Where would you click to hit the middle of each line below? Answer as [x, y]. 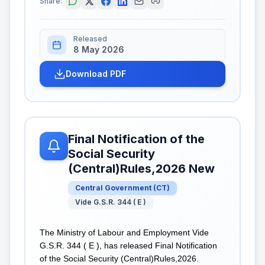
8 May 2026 [99, 49]
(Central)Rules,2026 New [141, 169]
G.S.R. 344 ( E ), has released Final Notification [128, 245]
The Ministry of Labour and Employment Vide [124, 232]
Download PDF [96, 74]
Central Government [113, 188]
